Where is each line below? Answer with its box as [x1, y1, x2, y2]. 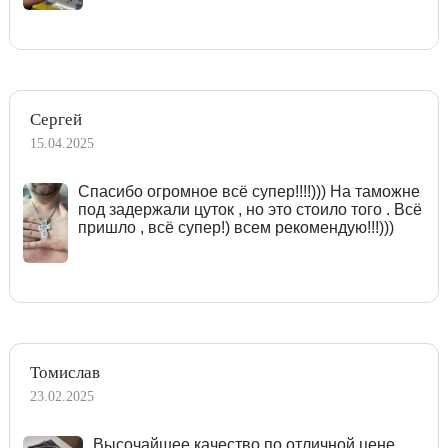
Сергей [30, 109, 82, 129]
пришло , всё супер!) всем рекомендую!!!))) [77, 218, 394, 236]
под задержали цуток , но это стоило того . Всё [77, 200, 422, 218]
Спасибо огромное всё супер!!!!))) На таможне [77, 182, 420, 200]
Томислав [30, 362, 100, 382]
